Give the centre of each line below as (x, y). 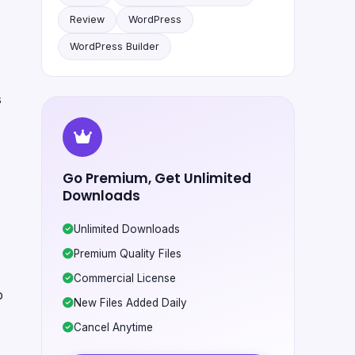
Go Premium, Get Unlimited (157, 178)
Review (87, 19)
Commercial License (125, 278)
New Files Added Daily (130, 303)
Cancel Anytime (113, 327)
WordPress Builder (115, 46)
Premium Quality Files (128, 254)
